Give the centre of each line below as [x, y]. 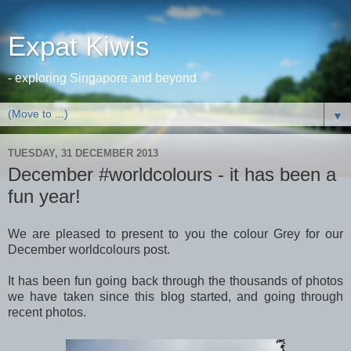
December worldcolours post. [89, 249]
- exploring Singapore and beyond [102, 78]
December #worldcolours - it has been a [172, 174]
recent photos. [47, 312]
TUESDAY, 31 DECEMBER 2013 [83, 153]
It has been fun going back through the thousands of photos [175, 280]
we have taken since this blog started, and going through [175, 296]
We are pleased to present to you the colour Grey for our [175, 233]
